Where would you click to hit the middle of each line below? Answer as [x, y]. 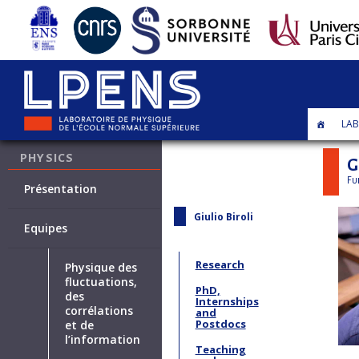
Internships [227, 301]
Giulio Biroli [223, 216]
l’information [103, 340]
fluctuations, [101, 282]
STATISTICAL [59, 136]
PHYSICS [47, 158]
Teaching [220, 349]
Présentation [61, 189]
